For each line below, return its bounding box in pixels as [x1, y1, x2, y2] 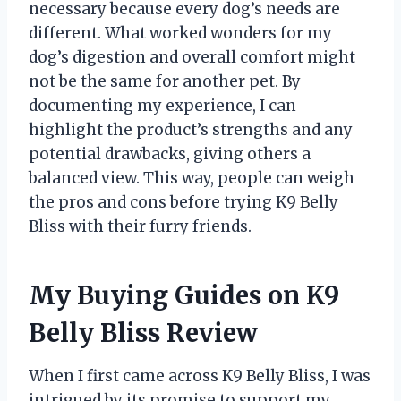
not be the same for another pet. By [29, 72, 301, 92]
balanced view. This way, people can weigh [29, 168, 354, 189]
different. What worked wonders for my [29, 23, 332, 44]
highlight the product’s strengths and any [29, 120, 353, 141]
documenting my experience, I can [29, 96, 296, 116]
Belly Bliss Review [29, 317, 258, 350]
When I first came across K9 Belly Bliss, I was [29, 366, 371, 387]
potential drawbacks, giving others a [29, 144, 311, 165]
